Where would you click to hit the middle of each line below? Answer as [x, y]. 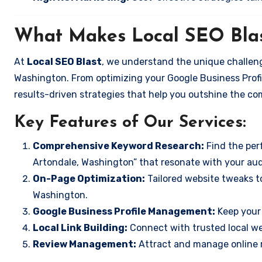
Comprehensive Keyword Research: [118, 146]
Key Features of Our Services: [130, 123]
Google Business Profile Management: [124, 211]
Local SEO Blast [64, 62]
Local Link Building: [80, 228]
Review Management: [85, 244]
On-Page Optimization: [89, 179]
